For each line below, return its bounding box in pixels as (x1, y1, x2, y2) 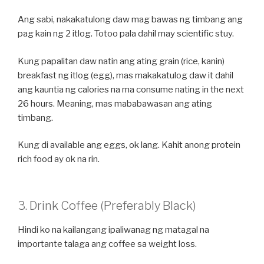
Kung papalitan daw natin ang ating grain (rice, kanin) (18, 55, 225, 67)
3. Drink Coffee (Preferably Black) (18, 198, 196, 213)
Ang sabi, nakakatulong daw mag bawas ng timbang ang (18, 14, 243, 25)
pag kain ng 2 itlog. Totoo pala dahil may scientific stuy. (18, 28, 234, 39)
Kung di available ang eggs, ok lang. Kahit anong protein (18, 140, 240, 151)
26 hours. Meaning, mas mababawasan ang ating (18, 98, 212, 109)
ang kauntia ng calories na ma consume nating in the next (18, 84, 244, 95)
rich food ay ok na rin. (18, 154, 100, 165)
